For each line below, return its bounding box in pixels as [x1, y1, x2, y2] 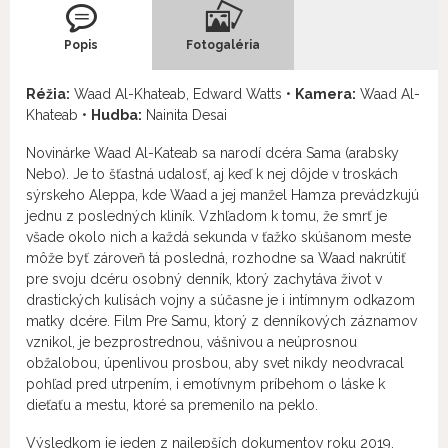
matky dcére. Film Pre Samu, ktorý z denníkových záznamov [26, 313, 417, 329]
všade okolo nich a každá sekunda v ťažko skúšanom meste [26, 229, 411, 245]
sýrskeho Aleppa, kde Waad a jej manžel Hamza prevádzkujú [26, 187, 419, 203]
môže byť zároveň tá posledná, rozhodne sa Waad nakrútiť [26, 250, 406, 266]
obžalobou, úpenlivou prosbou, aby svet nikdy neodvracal [26, 355, 404, 371]
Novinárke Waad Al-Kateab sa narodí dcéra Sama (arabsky [26, 145, 399, 161]
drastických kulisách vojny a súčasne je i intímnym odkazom [26, 292, 415, 308]
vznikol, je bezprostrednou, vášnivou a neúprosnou [26, 334, 357, 350]
